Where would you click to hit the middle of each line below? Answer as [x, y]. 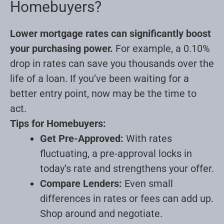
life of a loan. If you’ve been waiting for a [99, 78]
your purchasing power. [61, 48]
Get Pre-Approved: [82, 138]
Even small [147, 183]
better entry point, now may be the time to [103, 93]
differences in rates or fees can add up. [127, 198]
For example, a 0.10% [161, 48]
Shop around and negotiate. [101, 213]
